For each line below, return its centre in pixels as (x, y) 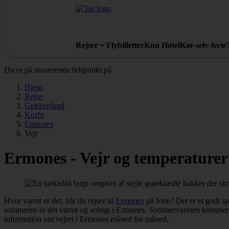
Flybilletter (125, 45)
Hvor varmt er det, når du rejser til (60, 200)
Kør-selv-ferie (203, 45)
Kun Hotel (162, 45)
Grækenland (44, 106)
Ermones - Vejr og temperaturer (116, 158)
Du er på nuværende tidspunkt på (58, 70)
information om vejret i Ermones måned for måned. (86, 219)
